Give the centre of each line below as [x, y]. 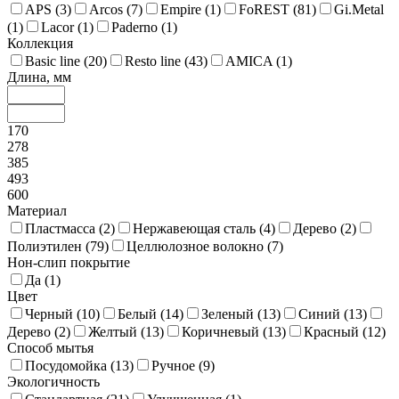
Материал [37, 211]
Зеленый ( [232, 314]
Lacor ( [61, 28]
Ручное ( [177, 366]
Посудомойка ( [70, 366]
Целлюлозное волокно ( [199, 247]
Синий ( [323, 314]
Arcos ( [110, 10]
